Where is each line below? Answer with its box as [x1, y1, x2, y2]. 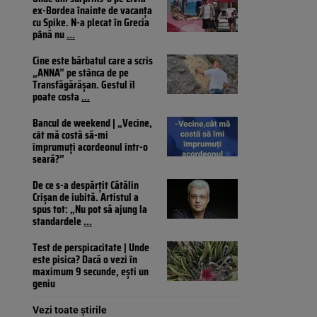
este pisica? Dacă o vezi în [33, 250, 137, 269]
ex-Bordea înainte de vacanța [33, 1, 152, 20]
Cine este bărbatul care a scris [33, 52, 153, 70]
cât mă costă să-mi [33, 126, 108, 144]
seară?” [33, 150, 64, 168]
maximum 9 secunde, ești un [33, 263, 149, 281]
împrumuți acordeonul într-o [33, 138, 148, 156]
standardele [33, 212, 83, 231]
